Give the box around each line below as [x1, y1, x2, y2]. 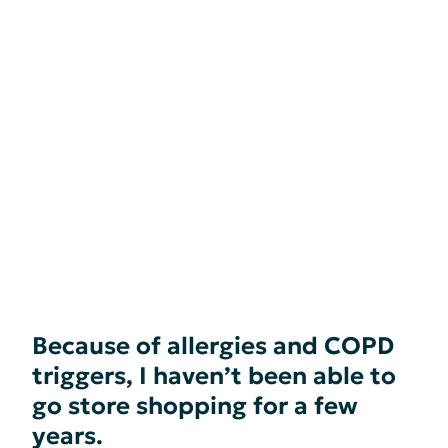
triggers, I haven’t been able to [32, 361, 396, 391]
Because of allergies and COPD [32, 331, 394, 361]
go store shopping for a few [32, 391, 358, 421]
